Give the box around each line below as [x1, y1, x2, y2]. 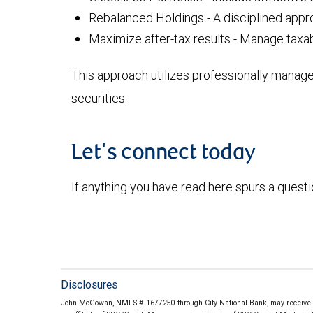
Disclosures [61, 277, 117, 291]
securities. [71, 90, 127, 106]
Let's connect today [71, 143, 256, 164]
